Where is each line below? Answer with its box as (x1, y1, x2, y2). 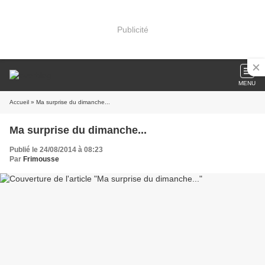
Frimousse (23, 155, 59, 163)
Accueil (9, 99, 29, 105)
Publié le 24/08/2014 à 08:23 (9, 146, 103, 154)
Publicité (117, 24, 148, 34)
